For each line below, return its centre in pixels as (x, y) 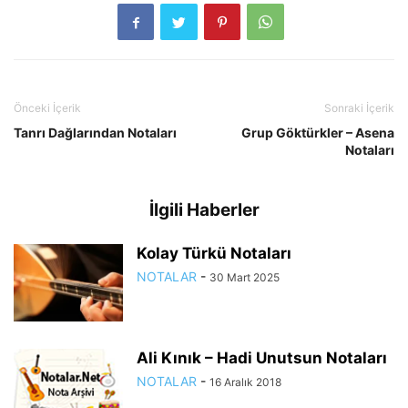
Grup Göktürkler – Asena (318, 133)
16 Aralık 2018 (245, 382)
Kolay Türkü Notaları (214, 254)
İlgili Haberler (204, 210)
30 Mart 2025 (245, 278)
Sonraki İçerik (359, 108)
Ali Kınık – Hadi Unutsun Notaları (262, 358)
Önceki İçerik (47, 108)
